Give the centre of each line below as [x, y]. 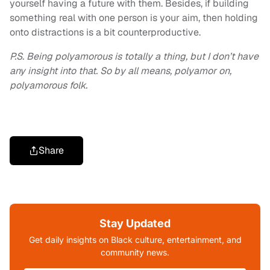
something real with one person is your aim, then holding [134, 18]
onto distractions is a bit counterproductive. [105, 33]
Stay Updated [135, 224]
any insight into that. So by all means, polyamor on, [121, 71]
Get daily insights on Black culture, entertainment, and [135, 240]
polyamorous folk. [49, 86]
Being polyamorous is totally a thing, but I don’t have [143, 57]
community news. [135, 253]
